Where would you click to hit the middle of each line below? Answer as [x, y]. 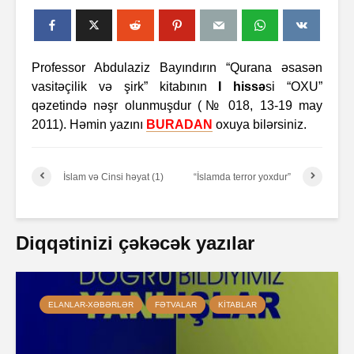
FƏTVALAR [176, 305]
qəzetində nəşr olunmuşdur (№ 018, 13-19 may [177, 105]
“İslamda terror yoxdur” [242, 177]
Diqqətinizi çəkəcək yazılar [135, 243]
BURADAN [179, 124]
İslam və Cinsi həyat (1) [113, 177]
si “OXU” [294, 87]
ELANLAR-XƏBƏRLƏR [91, 305]
